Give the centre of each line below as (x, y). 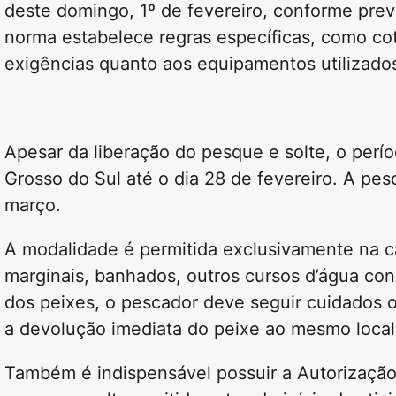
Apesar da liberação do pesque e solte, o (178, 152)
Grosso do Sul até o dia (104, 179)
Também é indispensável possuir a (151, 373)
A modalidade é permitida (114, 250)
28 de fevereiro (268, 179)
